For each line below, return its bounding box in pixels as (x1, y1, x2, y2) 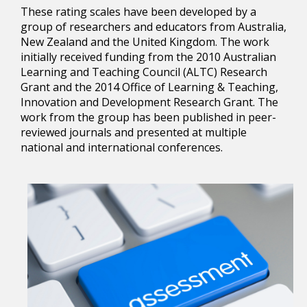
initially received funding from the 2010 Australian (21, 49, 276, 64)
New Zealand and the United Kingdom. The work (21, 34, 269, 49)
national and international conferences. (21, 140, 223, 155)
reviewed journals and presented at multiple (21, 125, 247, 140)
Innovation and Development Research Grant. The (21, 95, 278, 110)
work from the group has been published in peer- (21, 110, 276, 125)
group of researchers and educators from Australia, (21, 19, 286, 34)
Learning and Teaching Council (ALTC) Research (21, 64, 267, 79)
